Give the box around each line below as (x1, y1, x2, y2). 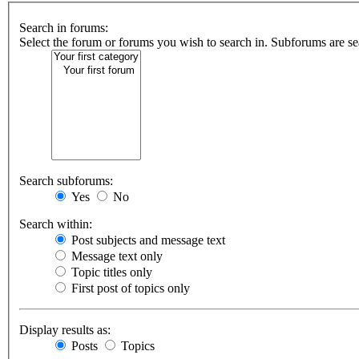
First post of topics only (68, 281, 190, 296)
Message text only (68, 249, 163, 264)
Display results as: (19, 323, 111, 337)
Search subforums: (19, 174, 113, 188)
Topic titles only (68, 265, 152, 280)
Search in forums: (19, 21, 108, 35)
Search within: (19, 217, 92, 232)
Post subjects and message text (68, 233, 225, 248)
